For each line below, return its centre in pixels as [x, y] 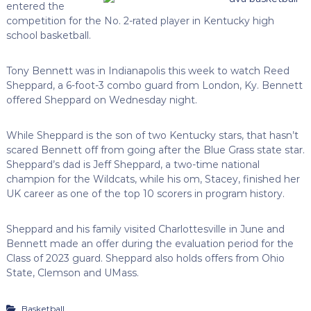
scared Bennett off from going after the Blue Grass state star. [155, 150]
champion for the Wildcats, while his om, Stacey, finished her [153, 179]
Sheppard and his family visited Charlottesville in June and [145, 229]
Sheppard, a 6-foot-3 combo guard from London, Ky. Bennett [154, 85]
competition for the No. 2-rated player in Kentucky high [140, 20]
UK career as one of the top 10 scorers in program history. [145, 193]
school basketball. [48, 35]
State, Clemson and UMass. [72, 272]
